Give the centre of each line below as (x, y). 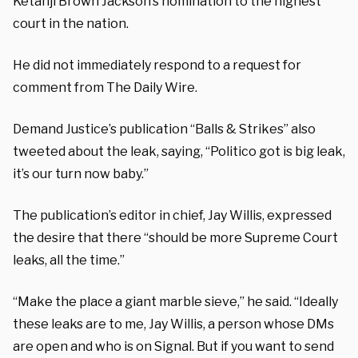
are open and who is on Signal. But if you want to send (173, 346)
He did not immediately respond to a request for (157, 65)
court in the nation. (71, 23)
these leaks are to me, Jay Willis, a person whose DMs (173, 324)
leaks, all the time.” (69, 260)
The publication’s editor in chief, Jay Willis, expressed (172, 215)
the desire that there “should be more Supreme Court (175, 237)
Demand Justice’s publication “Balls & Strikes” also (164, 129)
